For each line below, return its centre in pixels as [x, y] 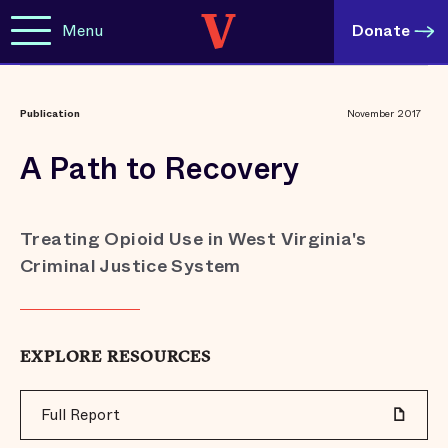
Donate [381, 30]
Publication [50, 113]
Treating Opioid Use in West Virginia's [193, 239]
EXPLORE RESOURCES [115, 358]
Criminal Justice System [130, 266]
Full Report [80, 415]
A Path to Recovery [160, 169]
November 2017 [384, 113]
